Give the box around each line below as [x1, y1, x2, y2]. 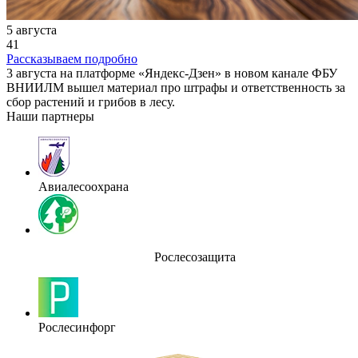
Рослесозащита [154, 249, 236, 264]
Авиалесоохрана [38, 179, 129, 193]
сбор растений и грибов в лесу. [6, 94, 175, 109]
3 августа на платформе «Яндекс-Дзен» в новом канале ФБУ [6, 66, 337, 80]
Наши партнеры [6, 109, 94, 123]
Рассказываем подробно [6, 51, 137, 66]
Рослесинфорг [38, 320, 116, 334]
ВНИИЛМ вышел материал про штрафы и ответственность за [6, 80, 345, 94]
